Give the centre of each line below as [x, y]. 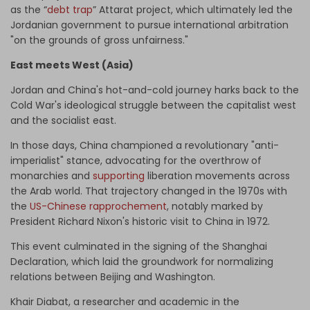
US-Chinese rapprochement [98, 207]
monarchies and [52, 176]
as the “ [29, 10]
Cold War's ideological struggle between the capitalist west [153, 106]
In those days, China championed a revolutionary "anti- [145, 146]
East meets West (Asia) [73, 65]
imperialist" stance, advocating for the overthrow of [136, 161]
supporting [119, 176]
